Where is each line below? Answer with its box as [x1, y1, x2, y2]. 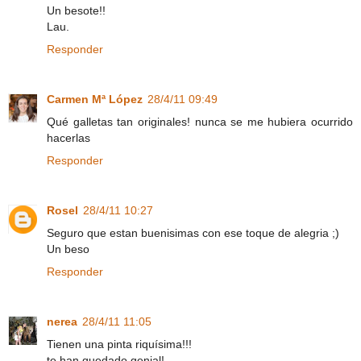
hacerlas [47, 131, 90, 144]
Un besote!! [47, 3, 106, 17]
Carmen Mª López [47, 92, 143, 106]
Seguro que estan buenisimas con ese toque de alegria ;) [47, 226, 339, 239]
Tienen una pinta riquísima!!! [47, 337, 192, 351]
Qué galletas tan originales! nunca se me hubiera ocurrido [47, 114, 353, 128]
